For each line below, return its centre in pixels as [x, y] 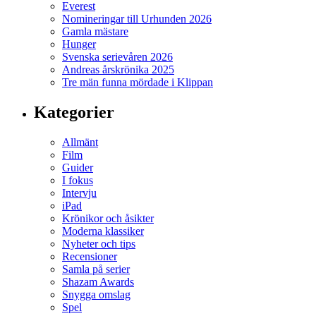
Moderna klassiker [103, 231]
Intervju [79, 193]
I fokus [78, 181]
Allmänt [80, 142]
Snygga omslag [96, 295]
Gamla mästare [95, 32]
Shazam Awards [98, 282]
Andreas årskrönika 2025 [118, 70]
